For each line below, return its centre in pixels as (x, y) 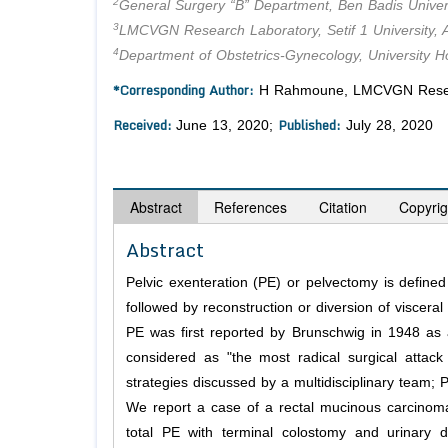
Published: (309, 125)
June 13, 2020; (227, 126)
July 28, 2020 (387, 126)
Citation (343, 207)
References (250, 207)
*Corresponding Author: (183, 90)
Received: (144, 125)
